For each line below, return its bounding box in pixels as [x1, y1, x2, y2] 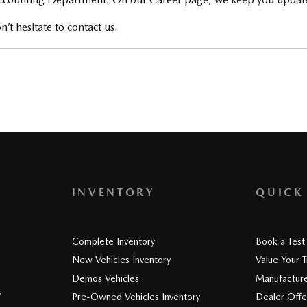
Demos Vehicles [71, 273, 139, 284]
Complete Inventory [71, 236, 155, 247]
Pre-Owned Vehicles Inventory [71, 291, 200, 302]
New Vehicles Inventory [71, 254, 171, 265]
